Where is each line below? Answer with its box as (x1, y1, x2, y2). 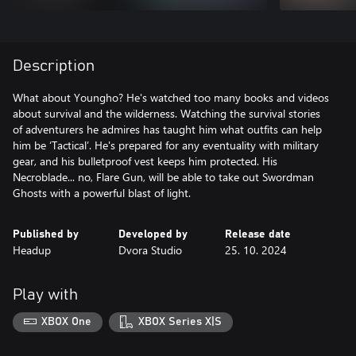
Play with (13, 286, 78, 303)
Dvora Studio (118, 242, 183, 257)
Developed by (118, 228, 188, 240)
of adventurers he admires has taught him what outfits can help (13, 121, 322, 137)
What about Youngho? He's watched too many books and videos (13, 89, 329, 105)
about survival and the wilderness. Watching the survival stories (13, 105, 320, 121)
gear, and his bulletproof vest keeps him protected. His (13, 153, 277, 168)
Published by (13, 228, 79, 240)
